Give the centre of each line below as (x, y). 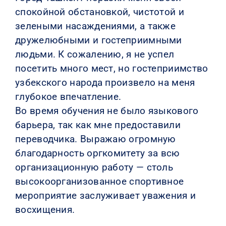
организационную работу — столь (94, 167)
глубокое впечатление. (68, 96)
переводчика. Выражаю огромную (95, 139)
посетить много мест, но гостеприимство (111, 68)
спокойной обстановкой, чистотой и (100, 12)
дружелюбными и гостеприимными (98, 40)
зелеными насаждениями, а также (95, 26)
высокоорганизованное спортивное (99, 181)
